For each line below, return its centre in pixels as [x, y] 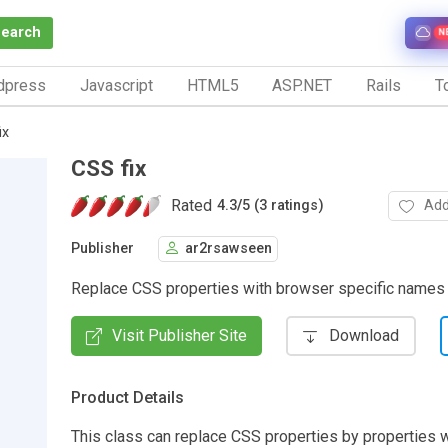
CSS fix [108, 167]
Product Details [127, 397]
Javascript [116, 85]
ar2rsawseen [228, 249]
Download [364, 335]
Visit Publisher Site [179, 335]
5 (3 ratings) [283, 206]
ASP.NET [302, 85]
